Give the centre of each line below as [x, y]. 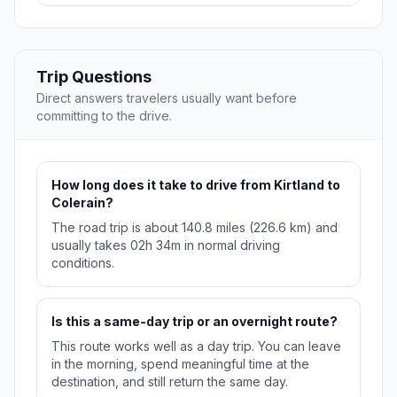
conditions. [83, 263]
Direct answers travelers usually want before [167, 98]
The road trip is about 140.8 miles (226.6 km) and [195, 228]
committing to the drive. [104, 116]
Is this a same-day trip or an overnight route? [195, 322]
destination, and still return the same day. [170, 382]
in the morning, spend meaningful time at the [180, 364]
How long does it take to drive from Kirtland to [196, 185]
